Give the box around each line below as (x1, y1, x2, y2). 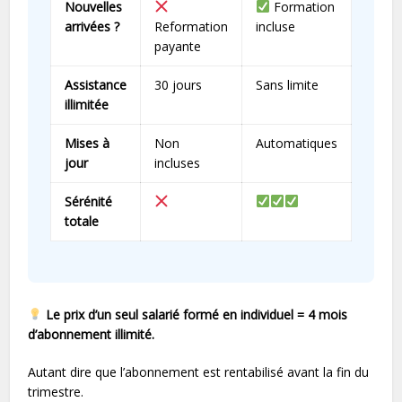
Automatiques (256, 135, 338, 152)
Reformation (154, 18, 229, 35)
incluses (154, 154, 201, 171)
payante (154, 38, 202, 55)
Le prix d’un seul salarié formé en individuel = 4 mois (46, 306, 348, 323)
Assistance (65, 76, 127, 93)
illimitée (65, 96, 109, 113)
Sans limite (256, 76, 319, 93)
